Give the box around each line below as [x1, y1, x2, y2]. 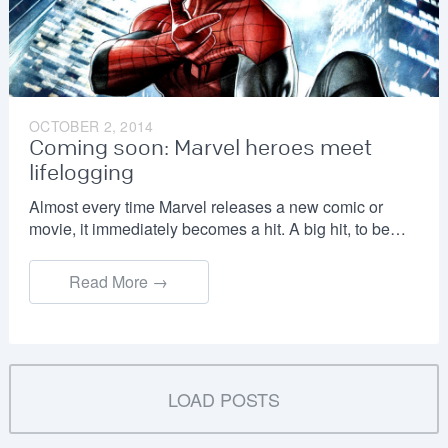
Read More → [69, 270, 169, 294]
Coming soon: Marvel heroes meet [28, 134, 372, 163]
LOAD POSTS [167, 386, 280, 413]
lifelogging [28, 159, 134, 188]
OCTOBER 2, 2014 [28, 116, 154, 137]
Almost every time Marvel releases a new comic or [28, 195, 383, 219]
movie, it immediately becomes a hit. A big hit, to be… [28, 217, 406, 241]
